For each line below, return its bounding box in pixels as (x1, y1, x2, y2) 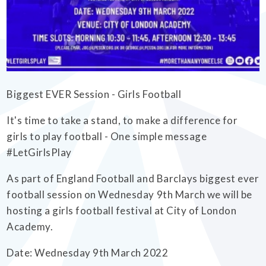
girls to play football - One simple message (7, 129, 207, 142)
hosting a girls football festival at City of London (7, 204, 237, 217)
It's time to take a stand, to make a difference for (7, 113, 238, 126)
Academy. (7, 220, 53, 233)
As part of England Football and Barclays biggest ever (7, 172, 259, 185)
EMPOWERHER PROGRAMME (9, 26, 133, 37)
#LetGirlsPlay (7, 145, 72, 159)
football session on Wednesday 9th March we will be (7, 188, 252, 201)
